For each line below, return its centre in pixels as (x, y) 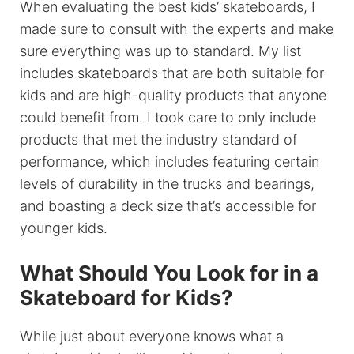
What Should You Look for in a (169, 273)
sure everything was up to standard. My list (160, 51)
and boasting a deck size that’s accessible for (168, 206)
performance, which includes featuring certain (169, 162)
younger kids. (64, 228)
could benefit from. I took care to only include (168, 118)
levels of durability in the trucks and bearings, (167, 184)
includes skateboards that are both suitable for (172, 73)
